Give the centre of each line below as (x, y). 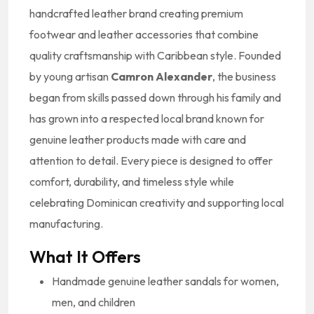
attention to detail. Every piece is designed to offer (151, 160)
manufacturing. (66, 223)
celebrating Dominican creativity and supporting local (157, 202)
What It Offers (85, 256)
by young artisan (70, 76)
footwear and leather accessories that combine (144, 34)
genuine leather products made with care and (138, 139)
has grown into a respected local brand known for (147, 118)
